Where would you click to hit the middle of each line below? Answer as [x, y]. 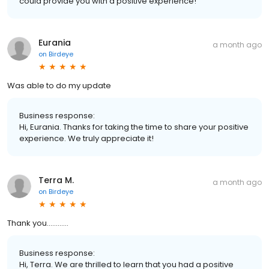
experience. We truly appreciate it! [86, 139]
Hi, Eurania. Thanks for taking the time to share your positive [134, 127]
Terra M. [56, 180]
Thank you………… [38, 223]
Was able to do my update [59, 86]
